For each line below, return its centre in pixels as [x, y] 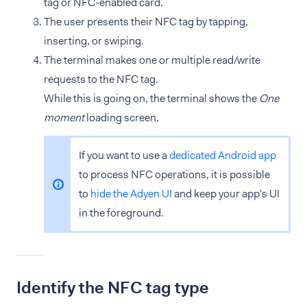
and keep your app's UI [226, 194]
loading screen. [122, 118]
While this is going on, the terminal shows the [151, 98]
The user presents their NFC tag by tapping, [146, 22]
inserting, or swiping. [94, 41]
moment [64, 118]
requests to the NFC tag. [101, 79]
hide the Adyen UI [131, 194]
